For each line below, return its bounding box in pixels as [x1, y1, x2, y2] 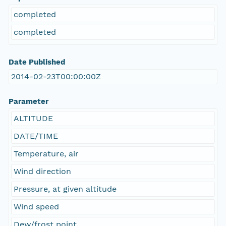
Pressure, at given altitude [13, 184, 117, 194]
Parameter [8, 97, 48, 106]
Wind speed [13, 202, 59, 212]
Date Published [8, 58, 65, 67]
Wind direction [13, 166, 71, 177]
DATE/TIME [13, 131, 58, 141]
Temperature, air [13, 149, 79, 159]
